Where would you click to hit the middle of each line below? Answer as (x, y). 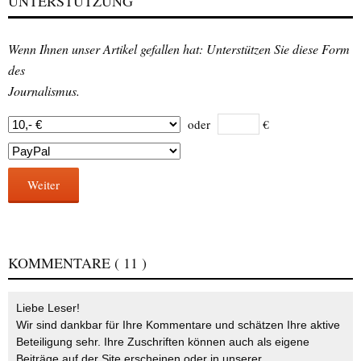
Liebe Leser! (48, 307)
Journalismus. (44, 90)
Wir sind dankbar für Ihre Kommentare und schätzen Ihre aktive (178, 324)
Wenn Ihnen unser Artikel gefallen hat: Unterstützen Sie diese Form (179, 48)
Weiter (44, 184)
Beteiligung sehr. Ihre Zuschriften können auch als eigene (163, 341)
